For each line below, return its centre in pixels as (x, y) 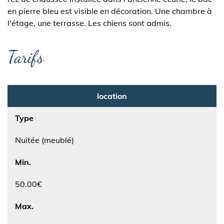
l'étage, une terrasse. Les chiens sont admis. (89, 23)
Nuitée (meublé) (44, 140)
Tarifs (25, 57)
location (112, 96)
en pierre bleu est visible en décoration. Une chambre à (110, 11)
